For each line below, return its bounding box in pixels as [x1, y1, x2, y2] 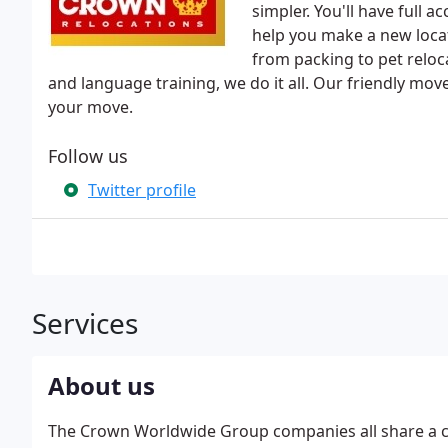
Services [32, 304, 138, 342]
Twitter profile [88, 179, 196, 201]
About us [48, 369, 155, 402]
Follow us [48, 144, 128, 168]
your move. [48, 96, 133, 118]
